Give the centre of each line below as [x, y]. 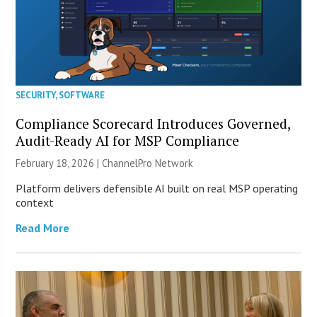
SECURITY [36, 95]
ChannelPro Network [148, 163]
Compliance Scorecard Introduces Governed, [153, 123]
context [35, 202]
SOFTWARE [82, 95]
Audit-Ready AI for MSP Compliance [128, 140]
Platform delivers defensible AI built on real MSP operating [157, 188]
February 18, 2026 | [59, 163]
